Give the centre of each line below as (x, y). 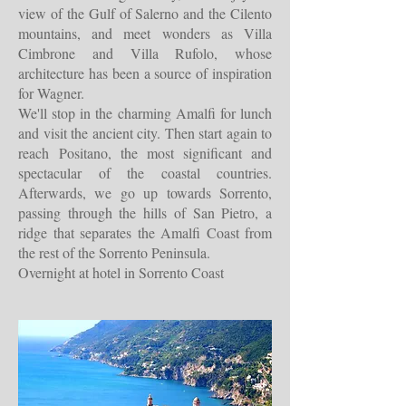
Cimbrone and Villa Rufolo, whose (145, 53)
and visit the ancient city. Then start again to (145, 133)
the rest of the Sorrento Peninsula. (114, 252)
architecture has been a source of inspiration (145, 73)
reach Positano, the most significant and (145, 153)
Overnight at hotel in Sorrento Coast (121, 272)
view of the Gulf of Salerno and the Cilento (145, 13)
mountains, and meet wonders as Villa (145, 33)
